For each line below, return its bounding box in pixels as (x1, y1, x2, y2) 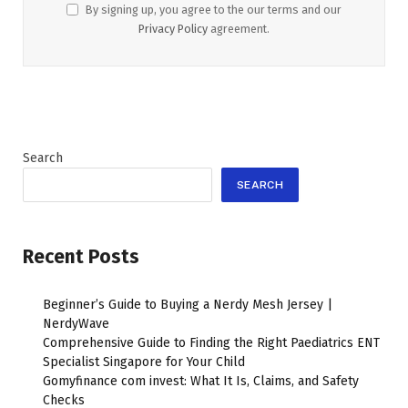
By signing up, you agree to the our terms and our (83, 3, 342, 17)
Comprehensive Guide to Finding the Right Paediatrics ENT (43, 334, 380, 351)
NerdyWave (43, 315, 109, 331)
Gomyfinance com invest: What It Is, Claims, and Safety (43, 372, 359, 389)
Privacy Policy (138, 22, 208, 36)
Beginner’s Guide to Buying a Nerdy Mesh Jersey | (43, 296, 332, 312)
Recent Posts (23, 245, 139, 270)
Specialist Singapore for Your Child (43, 353, 245, 370)
